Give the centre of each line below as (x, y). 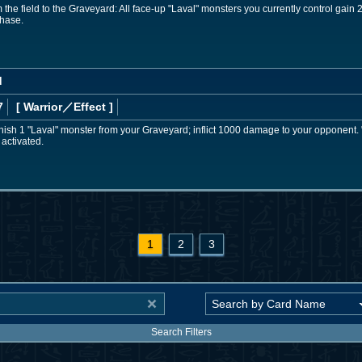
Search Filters (181, 333)
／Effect (84, 106)
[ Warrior (39, 106)
